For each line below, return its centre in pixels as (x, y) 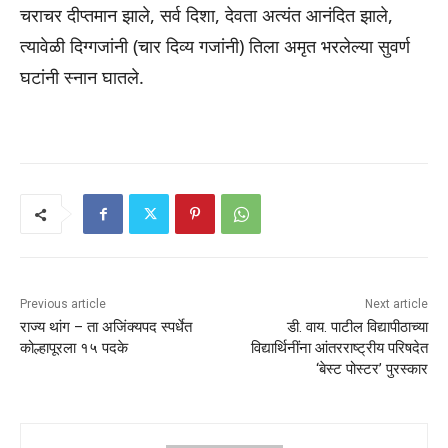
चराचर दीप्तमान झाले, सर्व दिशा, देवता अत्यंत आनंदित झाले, (206, 15)
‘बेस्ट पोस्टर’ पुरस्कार (371, 369)
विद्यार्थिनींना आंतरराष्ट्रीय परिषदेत (339, 348)
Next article (396, 304)
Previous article (63, 304)
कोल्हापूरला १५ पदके (74, 348)
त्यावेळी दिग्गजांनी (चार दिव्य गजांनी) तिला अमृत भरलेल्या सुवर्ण (215, 46)
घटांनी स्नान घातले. (82, 77)
